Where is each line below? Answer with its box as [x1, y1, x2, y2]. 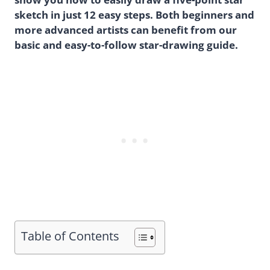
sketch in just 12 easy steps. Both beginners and [14, 8, 254, 22]
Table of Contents [21, 227, 119, 245]
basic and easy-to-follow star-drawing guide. [14, 38, 238, 52]
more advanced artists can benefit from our [14, 23, 237, 37]
